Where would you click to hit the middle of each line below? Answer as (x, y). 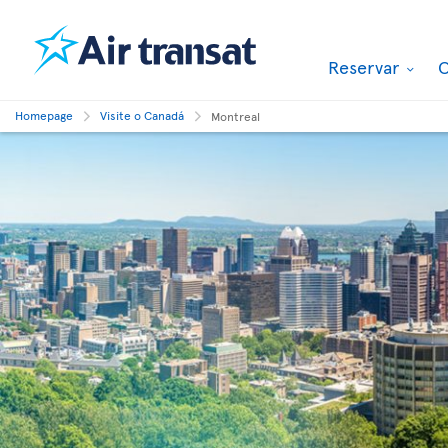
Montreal (235, 116)
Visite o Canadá (142, 115)
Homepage (44, 115)
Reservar (366, 66)
